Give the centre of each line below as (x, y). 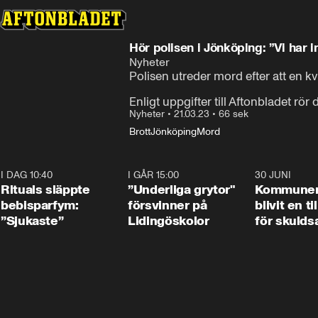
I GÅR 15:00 (154, 175)
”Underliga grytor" (182, 190)
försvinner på (168, 205)
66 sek (234, 114)
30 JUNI (273, 175)
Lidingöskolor (169, 221)
